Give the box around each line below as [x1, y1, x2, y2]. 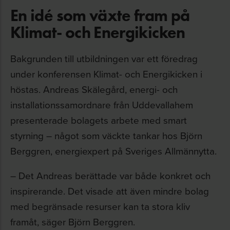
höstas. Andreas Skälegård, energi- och [10, 82, 178, 96]
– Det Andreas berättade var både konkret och [10, 168, 210, 182]
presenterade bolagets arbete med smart [10, 113, 187, 127]
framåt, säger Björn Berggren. [10, 215, 135, 228]
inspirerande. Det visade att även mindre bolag [10, 184, 209, 198]
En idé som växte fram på [10, 5, 190, 25]
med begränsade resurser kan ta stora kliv [10, 199, 190, 213]
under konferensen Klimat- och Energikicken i [10, 67, 202, 81]
